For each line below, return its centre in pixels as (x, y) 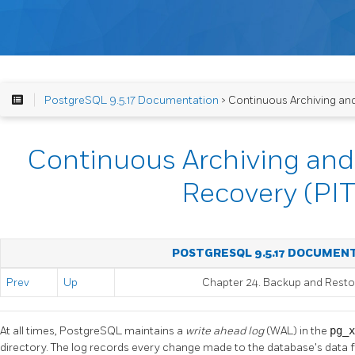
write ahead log (226, 330)
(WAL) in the (298, 330)
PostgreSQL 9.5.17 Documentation (131, 100)
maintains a (155, 330)
